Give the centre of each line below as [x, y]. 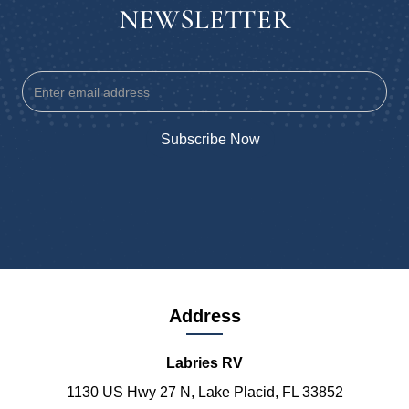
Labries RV [204, 363]
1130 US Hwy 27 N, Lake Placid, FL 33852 [204, 393]
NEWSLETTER [204, 20]
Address [204, 316]
